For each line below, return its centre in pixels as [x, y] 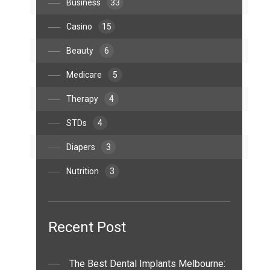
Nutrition [83, 171]
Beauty [80, 51]
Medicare [84, 75]
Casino [79, 27]
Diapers [81, 147]
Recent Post [87, 227]
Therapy [82, 99]
